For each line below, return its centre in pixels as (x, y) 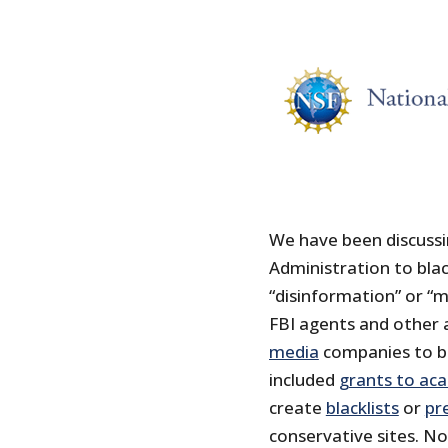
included (303, 380)
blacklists (362, 408)
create (297, 408)
